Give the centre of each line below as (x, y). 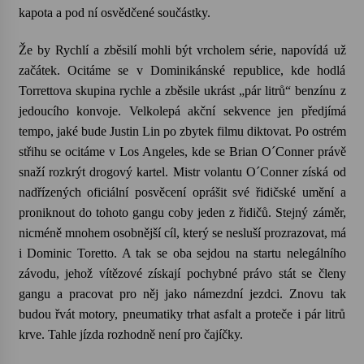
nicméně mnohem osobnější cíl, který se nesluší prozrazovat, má (182, 233)
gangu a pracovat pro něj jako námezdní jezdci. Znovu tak (182, 294)
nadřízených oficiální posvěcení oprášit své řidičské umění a (182, 192)
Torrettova (45, 91)
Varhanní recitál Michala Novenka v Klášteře (218, 39)
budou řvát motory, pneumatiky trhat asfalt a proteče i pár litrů (182, 314)
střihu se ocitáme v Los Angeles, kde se (123, 152)
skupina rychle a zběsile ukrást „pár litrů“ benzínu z (208, 91)
